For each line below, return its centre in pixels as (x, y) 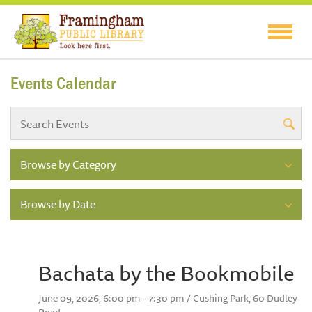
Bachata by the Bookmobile (166, 273)
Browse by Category (68, 165)
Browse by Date (58, 204)
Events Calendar (63, 84)
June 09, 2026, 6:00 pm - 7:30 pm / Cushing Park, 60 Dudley (168, 298)
